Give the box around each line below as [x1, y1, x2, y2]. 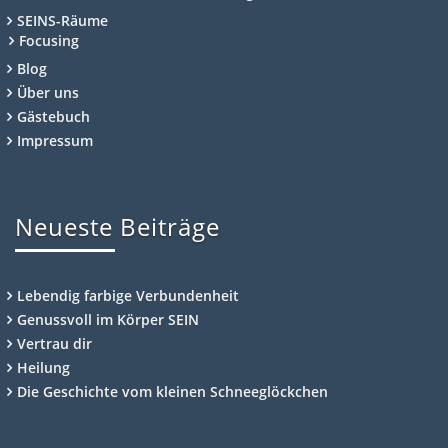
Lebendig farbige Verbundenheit [17, 285, 239, 305]
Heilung [17, 357, 70, 377]
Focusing [19, 30, 79, 50]
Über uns [17, 82, 79, 102]
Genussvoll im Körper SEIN [17, 309, 199, 329]
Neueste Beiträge [15, 209, 220, 243]
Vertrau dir [17, 333, 92, 353]
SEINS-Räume [17, 10, 108, 30]
